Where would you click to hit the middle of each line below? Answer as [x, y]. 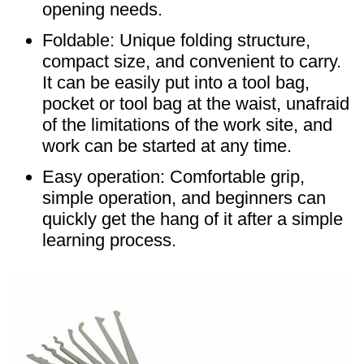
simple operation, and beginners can [184, 198]
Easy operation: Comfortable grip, [173, 177]
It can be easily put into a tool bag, [176, 82]
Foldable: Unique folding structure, [176, 40]
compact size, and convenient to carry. [192, 61]
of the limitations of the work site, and [187, 125]
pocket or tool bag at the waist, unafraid [196, 104]
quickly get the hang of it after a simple [193, 219]
